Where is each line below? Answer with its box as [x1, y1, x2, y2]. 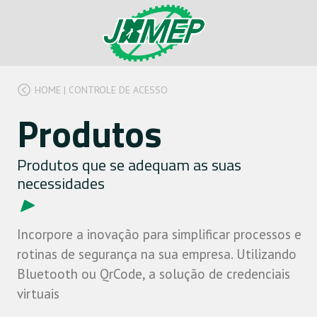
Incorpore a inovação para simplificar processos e [17, 226, 301, 243]
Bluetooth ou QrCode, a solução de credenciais [17, 265, 290, 282]
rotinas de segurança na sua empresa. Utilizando [17, 246, 296, 263]
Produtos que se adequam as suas [17, 153, 241, 177]
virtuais [17, 285, 59, 302]
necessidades [17, 171, 105, 195]
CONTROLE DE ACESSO [69, 83, 168, 96]
